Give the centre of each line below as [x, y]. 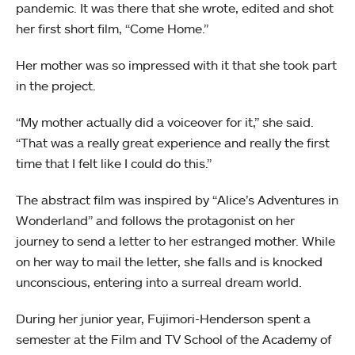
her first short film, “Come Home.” [114, 29]
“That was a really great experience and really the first [173, 143]
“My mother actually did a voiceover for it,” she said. [165, 122]
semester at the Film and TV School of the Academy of [174, 339]
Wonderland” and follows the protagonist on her [155, 220]
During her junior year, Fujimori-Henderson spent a [163, 319]
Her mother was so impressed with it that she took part [176, 65]
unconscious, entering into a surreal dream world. [160, 282]
